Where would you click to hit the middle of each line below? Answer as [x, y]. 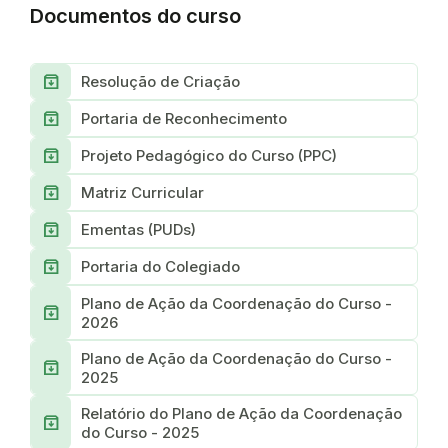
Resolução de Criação [160, 81]
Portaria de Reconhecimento [184, 118]
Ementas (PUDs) [138, 229]
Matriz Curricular [142, 192]
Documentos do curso [135, 16]
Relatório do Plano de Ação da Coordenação [241, 413]
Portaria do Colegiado [160, 266]
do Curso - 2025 [140, 432]
